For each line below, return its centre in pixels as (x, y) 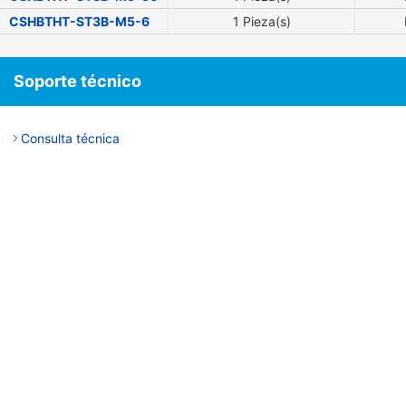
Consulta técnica (70, 139)
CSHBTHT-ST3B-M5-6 (79, 22)
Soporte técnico (77, 82)
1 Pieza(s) (261, 22)
